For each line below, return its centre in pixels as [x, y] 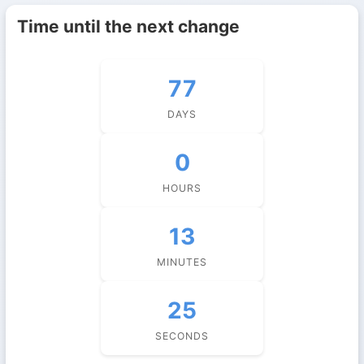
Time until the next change [128, 26]
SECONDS [182, 336]
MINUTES [182, 262]
